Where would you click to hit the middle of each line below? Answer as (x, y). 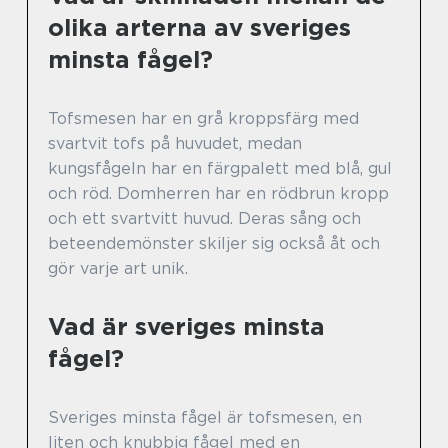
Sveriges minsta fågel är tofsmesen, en (205, 418)
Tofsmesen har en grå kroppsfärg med (203, 119)
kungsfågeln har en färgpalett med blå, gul (220, 169)
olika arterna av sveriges (199, 28)
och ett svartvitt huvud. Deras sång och (204, 219)
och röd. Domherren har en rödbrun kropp (218, 194)
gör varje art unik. (118, 269)
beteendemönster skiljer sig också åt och (214, 244)
